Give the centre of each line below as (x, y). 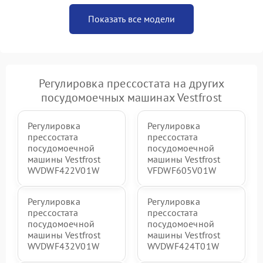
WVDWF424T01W (183, 246)
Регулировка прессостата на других (131, 83)
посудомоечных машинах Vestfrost (131, 97)
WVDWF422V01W (63, 170)
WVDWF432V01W (63, 246)
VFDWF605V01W (182, 170)
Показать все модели (131, 18)
